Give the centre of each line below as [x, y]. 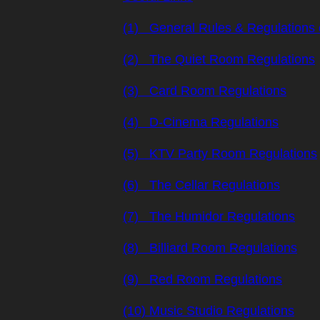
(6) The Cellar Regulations [201, 185]
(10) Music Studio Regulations [209, 311]
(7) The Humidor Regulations [209, 216]
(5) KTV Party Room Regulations [220, 154]
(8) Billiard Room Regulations [210, 248]
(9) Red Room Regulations [202, 279]
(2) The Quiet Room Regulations [219, 59]
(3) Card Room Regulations [205, 91]
